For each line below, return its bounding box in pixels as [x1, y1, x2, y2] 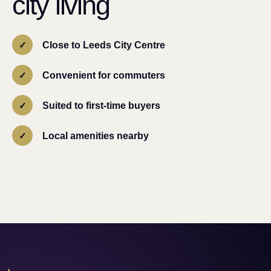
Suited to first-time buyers [42, 100, 160, 111]
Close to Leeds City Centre [42, 39, 165, 50]
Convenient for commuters [42, 70, 165, 80]
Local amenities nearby [42, 130, 149, 141]
